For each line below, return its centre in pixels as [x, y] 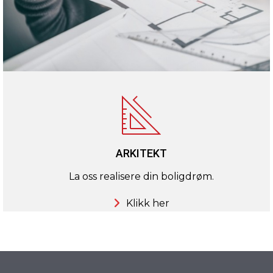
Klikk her [147, 204]
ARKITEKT [141, 154]
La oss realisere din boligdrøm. [141, 177]
